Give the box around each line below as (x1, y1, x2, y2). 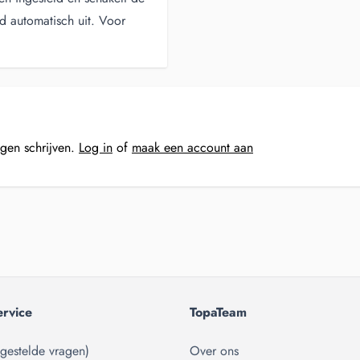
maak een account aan (132, 138, 253, 157)
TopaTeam (190, 303, 247, 321)
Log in (79, 138, 112, 157)
